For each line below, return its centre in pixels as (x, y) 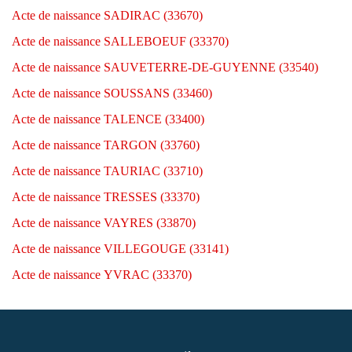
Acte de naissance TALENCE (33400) (108, 119)
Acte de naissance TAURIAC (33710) (107, 171)
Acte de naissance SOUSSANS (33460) (112, 93)
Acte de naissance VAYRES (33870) (104, 223)
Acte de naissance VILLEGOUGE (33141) (120, 249)
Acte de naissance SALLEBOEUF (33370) (120, 41)
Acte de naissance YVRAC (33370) (102, 275)
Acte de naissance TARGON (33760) (106, 145)
